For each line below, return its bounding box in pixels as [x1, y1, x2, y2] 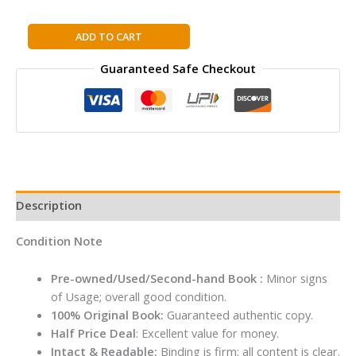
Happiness [15, 225, 71, 242]
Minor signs [262, 269, 327, 286]
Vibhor [15, 261, 50, 278]
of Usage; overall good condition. [50, 288, 226, 304]
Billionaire [15, 42, 66, 59]
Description [16, 197, 82, 214]
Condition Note [16, 233, 103, 250]
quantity [15, 316, 59, 333]
